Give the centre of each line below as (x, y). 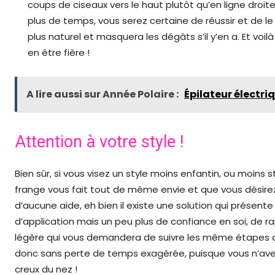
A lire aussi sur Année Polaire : (103, 95)
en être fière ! (59, 53)
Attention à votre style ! (99, 142)
